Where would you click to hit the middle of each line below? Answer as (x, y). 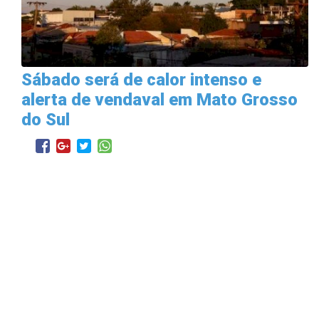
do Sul (46, 120)
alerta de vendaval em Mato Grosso (159, 100)
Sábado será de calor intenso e (141, 80)
